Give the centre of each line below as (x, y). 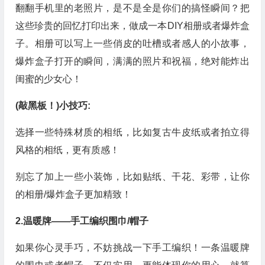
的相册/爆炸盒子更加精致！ (73, 194)
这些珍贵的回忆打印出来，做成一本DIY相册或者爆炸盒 (132, 26)
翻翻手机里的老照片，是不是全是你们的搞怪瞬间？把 (132, 8)
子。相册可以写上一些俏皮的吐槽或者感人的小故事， (132, 43)
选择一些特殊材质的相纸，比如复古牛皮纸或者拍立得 (132, 132)
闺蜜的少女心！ (48, 79)
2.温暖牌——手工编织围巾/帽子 (82, 221)
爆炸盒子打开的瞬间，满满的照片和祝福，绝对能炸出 (132, 61)
